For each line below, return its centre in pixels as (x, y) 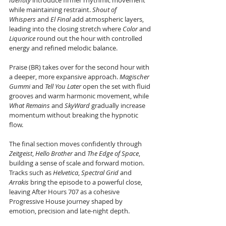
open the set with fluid (117, 86)
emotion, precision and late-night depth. (69, 211)
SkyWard (77, 105)
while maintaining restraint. (51, 10)
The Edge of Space (113, 153)
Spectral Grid (100, 173)
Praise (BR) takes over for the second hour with (80, 67)
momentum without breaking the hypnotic (74, 115)
